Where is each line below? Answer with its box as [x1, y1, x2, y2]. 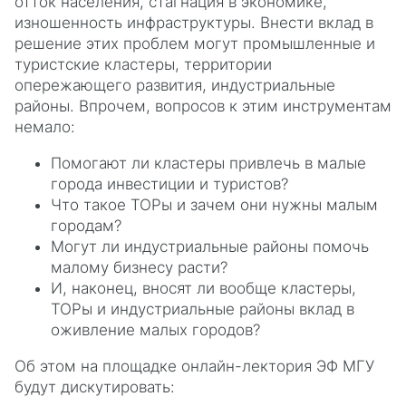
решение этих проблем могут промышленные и [14, 34, 375, 53]
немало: [14, 118, 75, 136]
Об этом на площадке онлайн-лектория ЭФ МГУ [14, 357, 374, 375]
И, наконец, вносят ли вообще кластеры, [51, 279, 356, 297]
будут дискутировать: [14, 378, 175, 396]
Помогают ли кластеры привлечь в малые [51, 154, 366, 172]
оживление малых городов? [51, 321, 260, 339]
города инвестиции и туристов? [51, 175, 288, 193]
